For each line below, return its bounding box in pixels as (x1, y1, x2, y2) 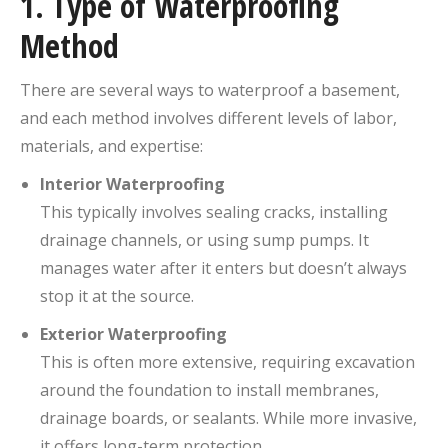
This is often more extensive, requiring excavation (40, 350, 415, 373)
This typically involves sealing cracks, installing (40, 200, 388, 223)
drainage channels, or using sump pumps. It (40, 228, 369, 251)
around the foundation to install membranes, (40, 378, 379, 401)
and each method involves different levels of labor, (20, 106, 397, 129)
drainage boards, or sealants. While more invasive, (40, 406, 417, 429)
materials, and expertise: (20, 134, 203, 157)
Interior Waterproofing (40, 172, 225, 195)
